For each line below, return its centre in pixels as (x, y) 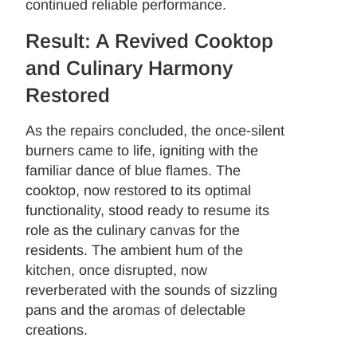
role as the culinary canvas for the (133, 230)
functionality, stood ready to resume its (148, 210)
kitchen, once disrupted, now (117, 270)
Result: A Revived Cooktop (150, 40)
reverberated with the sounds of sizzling (152, 290)
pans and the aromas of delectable (136, 310)
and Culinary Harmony (129, 67)
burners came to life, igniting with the (142, 150)
